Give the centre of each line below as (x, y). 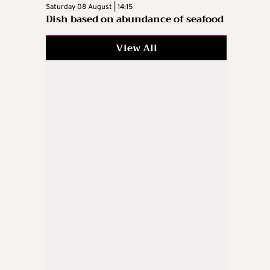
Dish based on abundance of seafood (135, 20)
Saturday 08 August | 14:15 (89, 8)
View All (136, 49)
